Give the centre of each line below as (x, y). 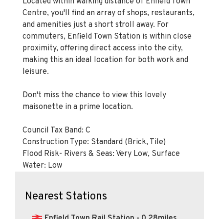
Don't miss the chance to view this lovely (94, 95)
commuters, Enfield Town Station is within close (107, 36)
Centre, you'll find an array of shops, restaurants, (109, 13)
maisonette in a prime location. (78, 107)
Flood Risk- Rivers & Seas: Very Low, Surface (101, 154)
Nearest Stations (66, 197)
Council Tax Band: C (56, 130)
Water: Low (42, 165)
